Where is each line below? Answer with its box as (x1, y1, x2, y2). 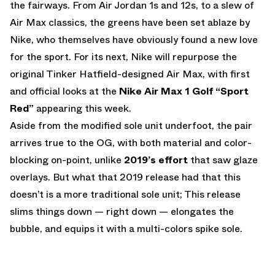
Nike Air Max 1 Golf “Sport (119, 83, 249, 98)
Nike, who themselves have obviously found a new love (10, 32, 258, 47)
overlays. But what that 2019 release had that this (10, 169, 241, 184)
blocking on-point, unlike (10, 152, 124, 167)
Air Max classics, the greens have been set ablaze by (10, 15, 250, 29)
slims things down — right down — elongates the (10, 204, 234, 219)
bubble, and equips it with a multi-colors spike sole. (10, 221, 242, 236)
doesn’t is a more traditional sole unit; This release (10, 187, 241, 201)
